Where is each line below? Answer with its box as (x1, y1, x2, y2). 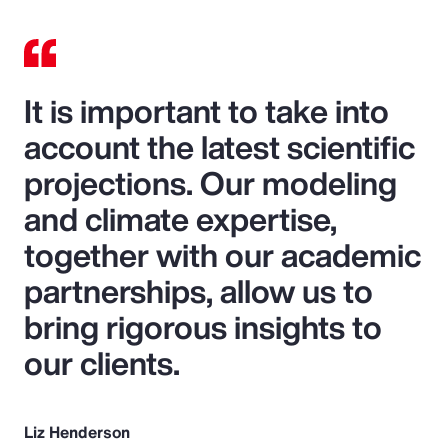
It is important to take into (24, 87, 389, 136)
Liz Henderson (24, 420, 130, 445)
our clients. (24, 339, 180, 388)
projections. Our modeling (24, 159, 397, 208)
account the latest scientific (24, 123, 415, 172)
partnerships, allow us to (24, 267, 373, 316)
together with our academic (24, 231, 421, 280)
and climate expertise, (24, 195, 337, 244)
